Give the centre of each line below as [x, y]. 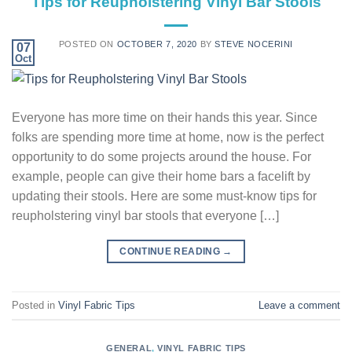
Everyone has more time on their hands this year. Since [165, 118]
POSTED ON [88, 44]
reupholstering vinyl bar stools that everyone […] [145, 216]
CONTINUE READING [171, 252]
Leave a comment [299, 305]
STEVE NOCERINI [254, 44]
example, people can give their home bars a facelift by [161, 177]
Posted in [35, 305]
